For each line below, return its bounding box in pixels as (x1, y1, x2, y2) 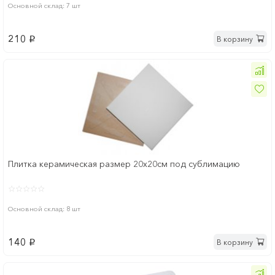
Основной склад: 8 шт (8, 204, 80, 214)
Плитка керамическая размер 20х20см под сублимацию (8, 158, 240, 170)
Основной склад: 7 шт (8, 1, 80, 10)
